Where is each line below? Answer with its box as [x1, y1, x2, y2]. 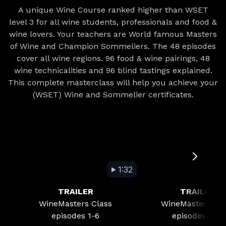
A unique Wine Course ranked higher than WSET [18, 5, 208, 15]
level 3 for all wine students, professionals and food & [9, 17, 217, 27]
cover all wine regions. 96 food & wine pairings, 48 [16, 53, 210, 63]
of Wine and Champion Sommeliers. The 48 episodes [10, 41, 216, 51]
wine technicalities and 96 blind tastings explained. [14, 66, 212, 75]
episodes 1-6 [51, 211, 99, 220]
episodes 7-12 [172, 211, 223, 220]
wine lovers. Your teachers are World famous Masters [9, 29, 217, 39]
